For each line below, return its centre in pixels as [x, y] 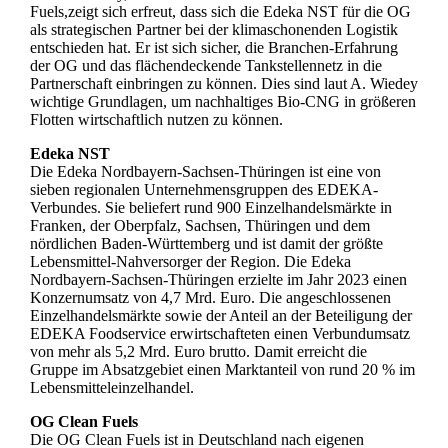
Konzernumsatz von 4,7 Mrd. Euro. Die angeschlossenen [210, 298]
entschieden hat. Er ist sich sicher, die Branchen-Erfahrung [213, 48]
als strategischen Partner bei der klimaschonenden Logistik [213, 30]
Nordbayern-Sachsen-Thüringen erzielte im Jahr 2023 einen [218, 280]
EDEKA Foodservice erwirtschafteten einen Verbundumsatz [219, 334]
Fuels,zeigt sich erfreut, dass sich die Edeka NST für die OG [220, 12]
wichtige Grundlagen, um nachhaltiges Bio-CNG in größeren [222, 102]
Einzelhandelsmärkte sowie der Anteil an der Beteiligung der [220, 316]
